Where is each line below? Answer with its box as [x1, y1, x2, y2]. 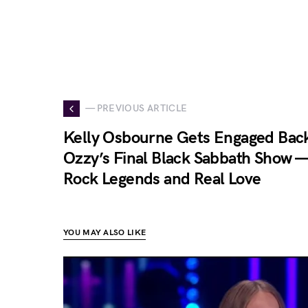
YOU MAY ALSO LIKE [63, 227, 146, 238]
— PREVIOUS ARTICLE [85, 102, 188, 114]
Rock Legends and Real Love [63, 168, 261, 189]
